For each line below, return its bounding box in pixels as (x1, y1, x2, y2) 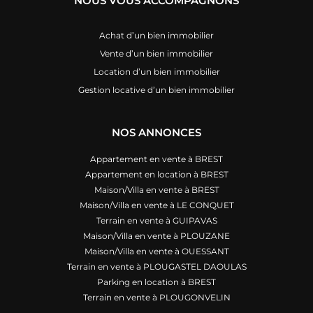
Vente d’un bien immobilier (100, 48, 213, 59)
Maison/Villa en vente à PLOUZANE (83, 231, 230, 242)
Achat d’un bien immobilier (99, 30, 214, 41)
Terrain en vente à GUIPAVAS (96, 215, 217, 226)
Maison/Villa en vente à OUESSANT (84, 246, 229, 257)
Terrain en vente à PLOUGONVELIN (82, 292, 231, 303)
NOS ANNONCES (112, 126, 201, 140)
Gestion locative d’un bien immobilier (78, 85, 235, 96)
